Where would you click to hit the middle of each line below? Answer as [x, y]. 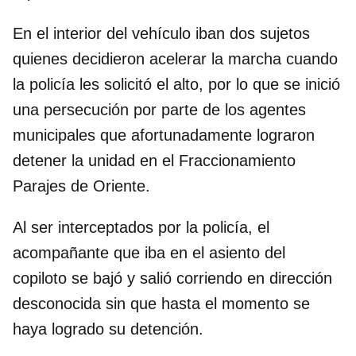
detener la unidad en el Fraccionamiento [154, 161]
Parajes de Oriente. [81, 186]
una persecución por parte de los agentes [159, 110]
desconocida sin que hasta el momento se [161, 304]
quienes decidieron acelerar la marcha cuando [175, 59]
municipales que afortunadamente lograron [164, 135]
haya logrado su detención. [108, 329]
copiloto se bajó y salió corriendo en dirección [172, 279]
